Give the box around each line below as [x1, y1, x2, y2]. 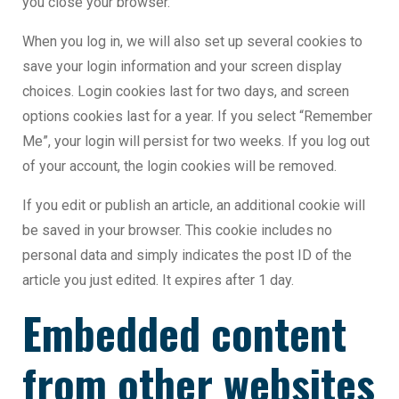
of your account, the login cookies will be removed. [22, 158, 337, 175]
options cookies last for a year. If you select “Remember [22, 108, 372, 126]
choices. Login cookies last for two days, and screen [22, 83, 349, 101]
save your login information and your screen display [22, 58, 342, 76]
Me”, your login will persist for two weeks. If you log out [22, 133, 370, 151]
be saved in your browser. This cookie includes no [22, 222, 332, 240]
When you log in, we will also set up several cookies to [22, 33, 362, 51]
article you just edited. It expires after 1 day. [22, 272, 294, 289]
